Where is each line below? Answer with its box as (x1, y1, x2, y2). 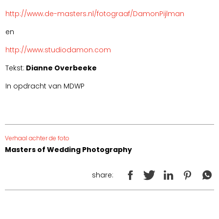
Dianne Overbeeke (26, 63, 97, 73)
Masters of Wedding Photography (5, 145, 132, 155)
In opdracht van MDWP (5, 81, 85, 91)
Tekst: (5, 63, 24, 73)
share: (92, 170, 113, 180)
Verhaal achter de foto (5, 134, 69, 143)
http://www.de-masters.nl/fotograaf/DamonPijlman (5, 9, 184, 19)
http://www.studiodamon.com (5, 45, 111, 55)
